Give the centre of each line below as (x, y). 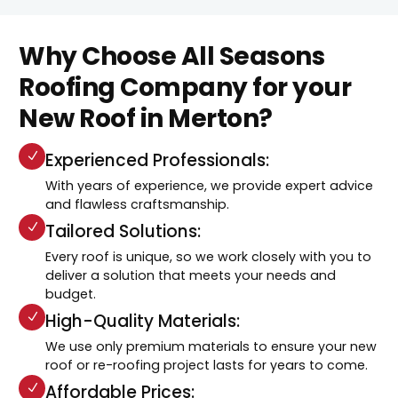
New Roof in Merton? (146, 118)
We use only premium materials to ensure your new (211, 346)
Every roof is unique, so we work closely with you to (209, 256)
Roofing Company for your (185, 87)
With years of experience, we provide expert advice (210, 185)
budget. (71, 294)
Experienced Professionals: (158, 160)
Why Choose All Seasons (172, 56)
